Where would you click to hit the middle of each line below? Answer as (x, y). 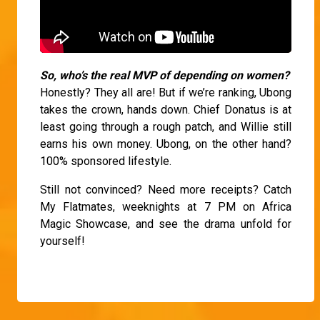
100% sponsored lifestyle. (106, 161)
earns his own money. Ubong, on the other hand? (166, 144)
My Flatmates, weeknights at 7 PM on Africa (166, 207)
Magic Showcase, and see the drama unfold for (166, 224)
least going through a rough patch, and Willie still (166, 127)
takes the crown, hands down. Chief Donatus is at (166, 110)
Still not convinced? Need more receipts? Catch (166, 190)
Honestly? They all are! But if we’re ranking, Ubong (166, 93)
